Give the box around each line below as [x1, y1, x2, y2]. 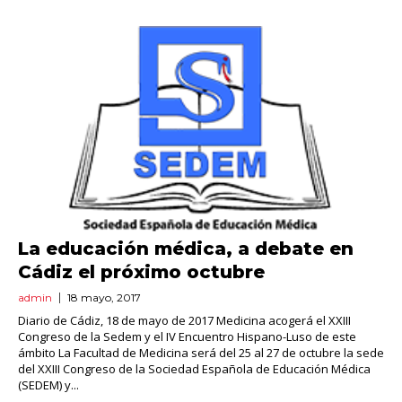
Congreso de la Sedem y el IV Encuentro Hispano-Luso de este [18, 328, 356, 345]
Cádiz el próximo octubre [18, 261, 265, 284]
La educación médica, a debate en [18, 238, 354, 260]
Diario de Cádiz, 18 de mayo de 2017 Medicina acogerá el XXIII [18, 312, 351, 329]
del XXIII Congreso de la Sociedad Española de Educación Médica [18, 361, 371, 378]
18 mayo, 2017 [67, 291, 141, 305]
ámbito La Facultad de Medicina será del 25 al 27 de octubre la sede [18, 345, 384, 362]
